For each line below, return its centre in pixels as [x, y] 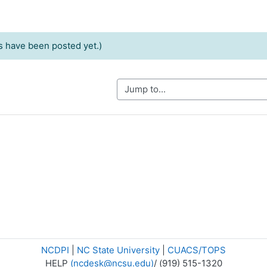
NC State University [118, 250]
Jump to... [116, 88]
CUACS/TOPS [197, 250]
